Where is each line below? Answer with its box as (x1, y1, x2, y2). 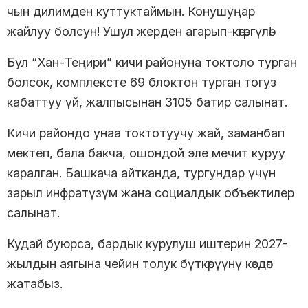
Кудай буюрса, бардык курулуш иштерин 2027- (7, 236, 288, 251)
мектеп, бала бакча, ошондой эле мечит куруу (7, 145, 285, 160)
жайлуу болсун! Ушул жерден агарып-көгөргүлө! (7, 23, 275, 38)
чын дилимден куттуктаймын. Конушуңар (7, 3, 255, 19)
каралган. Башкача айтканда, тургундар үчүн (7, 165, 276, 180)
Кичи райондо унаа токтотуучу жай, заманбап (7, 125, 285, 140)
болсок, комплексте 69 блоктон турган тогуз (7, 74, 276, 89)
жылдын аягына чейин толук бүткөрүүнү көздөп (7, 256, 273, 271)
